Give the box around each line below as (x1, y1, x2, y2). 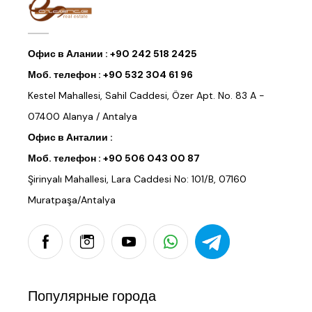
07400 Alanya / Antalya (28, 110, 137, 123)
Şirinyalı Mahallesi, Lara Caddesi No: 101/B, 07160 (28, 173, 247, 186)
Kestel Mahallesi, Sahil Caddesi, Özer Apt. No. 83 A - (28, 89, 265, 102)
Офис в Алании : (28, 47, 110, 61)
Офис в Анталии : (28, 131, 113, 144)
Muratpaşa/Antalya (28, 194, 116, 207)
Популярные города (28, 287, 156, 306)
